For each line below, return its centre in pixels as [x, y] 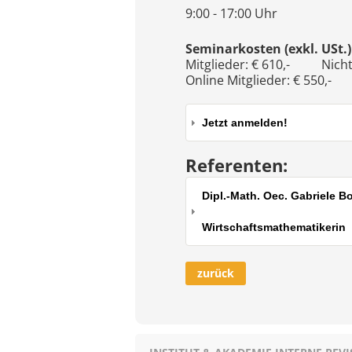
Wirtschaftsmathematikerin [274, 227]
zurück [216, 273]
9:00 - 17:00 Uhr [231, 13]
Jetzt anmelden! [245, 123]
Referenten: [236, 165]
